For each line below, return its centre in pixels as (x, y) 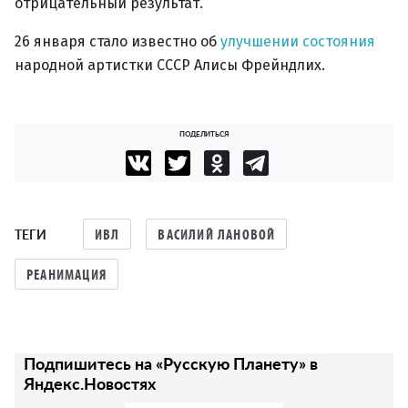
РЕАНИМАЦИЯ (66, 274)
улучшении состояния (298, 41)
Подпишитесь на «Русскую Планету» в (171, 363)
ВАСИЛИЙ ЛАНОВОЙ (217, 234)
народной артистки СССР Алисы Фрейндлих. (170, 65)
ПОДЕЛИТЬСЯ (204, 133)
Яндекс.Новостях (90, 383)
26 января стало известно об (117, 41)
